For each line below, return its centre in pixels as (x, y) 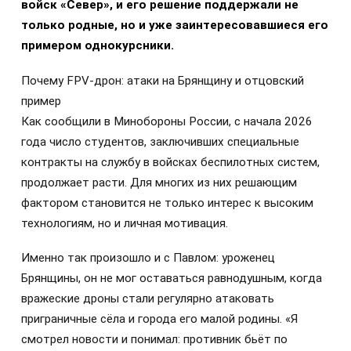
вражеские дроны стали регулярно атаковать (148, 298)
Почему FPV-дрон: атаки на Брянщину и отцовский (163, 80)
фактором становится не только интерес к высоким (167, 203)
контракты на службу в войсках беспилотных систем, (170, 162)
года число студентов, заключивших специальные (160, 141)
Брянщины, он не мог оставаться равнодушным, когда (172, 278)
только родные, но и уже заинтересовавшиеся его (175, 25)
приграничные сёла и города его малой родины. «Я (159, 318)
